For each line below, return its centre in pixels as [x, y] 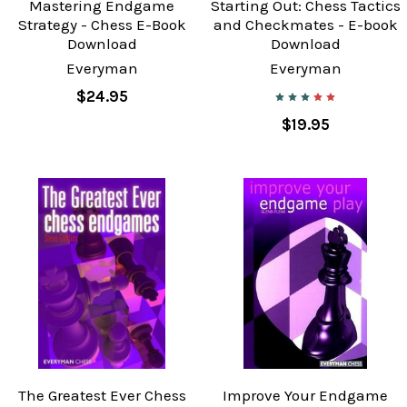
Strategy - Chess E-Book [102, 25]
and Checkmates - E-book [305, 25]
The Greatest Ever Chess [102, 395]
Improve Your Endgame [305, 395]
